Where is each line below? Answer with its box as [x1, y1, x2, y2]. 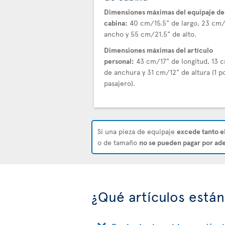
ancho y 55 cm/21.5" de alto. [104, 29, 196, 39]
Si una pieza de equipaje [97, 127, 177, 136]
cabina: [104, 18, 128, 28]
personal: [104, 56, 134, 66]
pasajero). [104, 78, 135, 88]
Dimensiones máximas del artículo [104, 45, 213, 55]
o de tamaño [97, 138, 139, 147]
